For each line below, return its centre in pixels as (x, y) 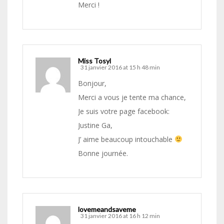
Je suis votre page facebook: (124, 111)
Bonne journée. (103, 153)
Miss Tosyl (94, 61)
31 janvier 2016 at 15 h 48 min (120, 67)
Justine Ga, (95, 125)
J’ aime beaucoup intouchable (126, 139)
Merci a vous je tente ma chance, (132, 97)
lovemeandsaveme (107, 209)
